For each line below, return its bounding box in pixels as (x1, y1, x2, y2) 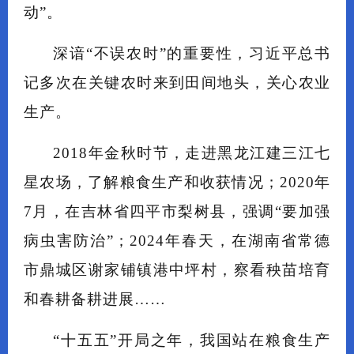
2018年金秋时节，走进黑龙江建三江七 (53, 145, 330, 162)
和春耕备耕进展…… (24, 291, 166, 308)
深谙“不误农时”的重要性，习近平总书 (53, 45, 330, 62)
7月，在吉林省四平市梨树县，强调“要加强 (24, 203, 330, 220)
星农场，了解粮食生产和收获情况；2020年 (24, 174, 330, 191)
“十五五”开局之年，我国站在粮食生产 (53, 332, 330, 349)
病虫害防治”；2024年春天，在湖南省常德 (24, 232, 330, 250)
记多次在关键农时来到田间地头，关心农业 (24, 74, 330, 92)
